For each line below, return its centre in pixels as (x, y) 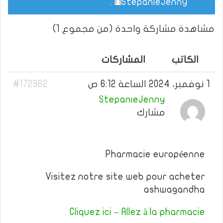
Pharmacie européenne (155, 154)
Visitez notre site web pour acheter (125, 177)
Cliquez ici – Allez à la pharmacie (137, 212)
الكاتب (185, 60)
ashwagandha (174, 190)
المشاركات (123, 60)
